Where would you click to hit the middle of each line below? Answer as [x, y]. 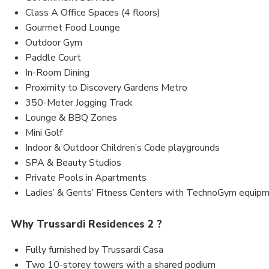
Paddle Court [53, 57]
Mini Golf [44, 132]
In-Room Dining [57, 72]
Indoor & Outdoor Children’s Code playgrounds [122, 147]
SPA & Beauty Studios [73, 162]
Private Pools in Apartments [86, 177]
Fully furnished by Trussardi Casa [94, 249]
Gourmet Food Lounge [73, 27]
